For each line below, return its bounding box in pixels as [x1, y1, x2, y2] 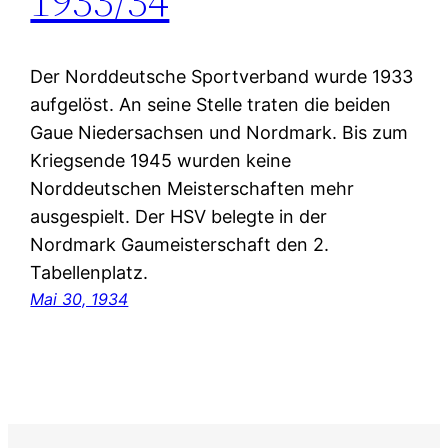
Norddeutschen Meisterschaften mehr [30, 178, 355, 200]
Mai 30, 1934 [30, 289, 129, 310]
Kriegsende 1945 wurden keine [30, 150, 292, 172]
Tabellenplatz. [30, 262, 149, 284]
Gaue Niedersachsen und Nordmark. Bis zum [30, 122, 409, 144]
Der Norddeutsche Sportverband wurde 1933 [30, 66, 414, 88]
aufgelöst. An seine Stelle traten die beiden [30, 94, 392, 116]
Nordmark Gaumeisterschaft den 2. [30, 234, 330, 256]
